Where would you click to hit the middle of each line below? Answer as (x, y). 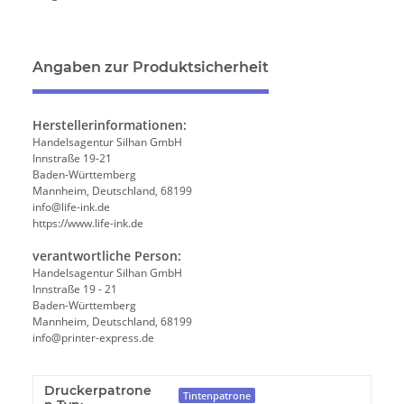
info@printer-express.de (93, 338)
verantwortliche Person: (107, 256)
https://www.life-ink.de (88, 224)
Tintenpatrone (217, 395)
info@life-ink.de (71, 207)
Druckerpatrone (98, 391)
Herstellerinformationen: (110, 125)
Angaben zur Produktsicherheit (151, 68)
